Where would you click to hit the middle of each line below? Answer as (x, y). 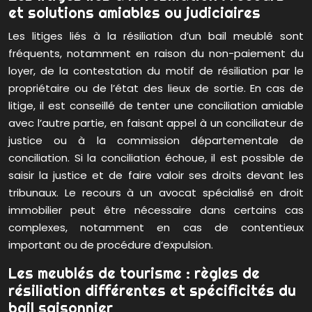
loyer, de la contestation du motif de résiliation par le (156, 71)
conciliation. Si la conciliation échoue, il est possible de (156, 158)
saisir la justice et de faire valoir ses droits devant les (156, 175)
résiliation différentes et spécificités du (152, 291)
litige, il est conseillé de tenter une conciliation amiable (156, 106)
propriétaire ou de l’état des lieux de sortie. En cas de (156, 88)
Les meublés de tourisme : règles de (134, 273)
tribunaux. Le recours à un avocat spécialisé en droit (156, 193)
